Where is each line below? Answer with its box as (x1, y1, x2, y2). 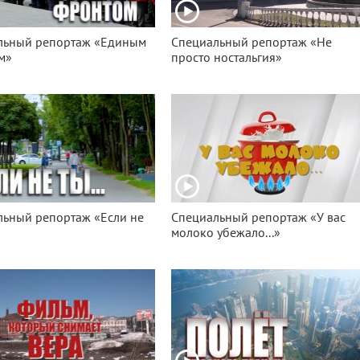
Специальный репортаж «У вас (171, 211, 346, 225)
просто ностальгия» (171, 51, 283, 65)
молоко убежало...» (171, 226, 281, 240)
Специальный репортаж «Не (171, 35, 333, 50)
